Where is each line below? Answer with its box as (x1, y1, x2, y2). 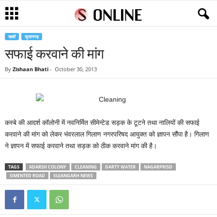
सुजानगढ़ (25, 33, 39, 40)
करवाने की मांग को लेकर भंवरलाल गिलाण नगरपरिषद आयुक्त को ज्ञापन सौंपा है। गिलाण (5, 130, 209, 138)
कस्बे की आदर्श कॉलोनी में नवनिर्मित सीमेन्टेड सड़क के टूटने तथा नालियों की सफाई (5, 119, 200, 126)
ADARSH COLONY (29, 164, 66, 170)
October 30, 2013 (55, 65, 97, 73)
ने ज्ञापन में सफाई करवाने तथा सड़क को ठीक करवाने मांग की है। (5, 142, 157, 150)
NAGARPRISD (144, 164, 172, 170)
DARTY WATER (105, 164, 136, 170)
